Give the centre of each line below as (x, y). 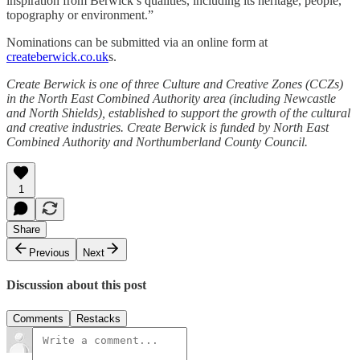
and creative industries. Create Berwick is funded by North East (168, 128)
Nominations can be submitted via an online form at (137, 43)
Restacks (98, 318)
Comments (38, 318)
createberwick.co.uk (57, 57)
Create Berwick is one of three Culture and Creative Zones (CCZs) (175, 84)
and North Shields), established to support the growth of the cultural (178, 113)
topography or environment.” (80, 15)
